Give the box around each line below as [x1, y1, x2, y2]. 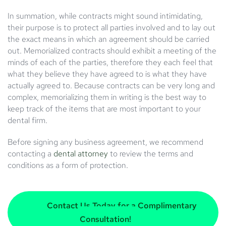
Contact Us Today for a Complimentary [44, 200, 197, 211]
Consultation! [80, 213, 131, 224]
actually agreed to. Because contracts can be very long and [8, 80, 215, 91]
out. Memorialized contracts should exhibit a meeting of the [8, 45, 216, 56]
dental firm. [8, 115, 49, 126]
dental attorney [53, 148, 108, 159]
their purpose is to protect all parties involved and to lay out [8, 22, 215, 33]
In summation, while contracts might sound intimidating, [8, 10, 203, 21]
